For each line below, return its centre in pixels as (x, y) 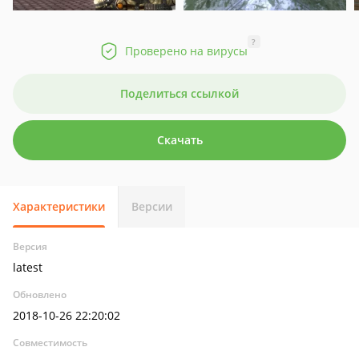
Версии (152, 206)
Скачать (179, 140)
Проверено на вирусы (186, 51)
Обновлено (40, 294)
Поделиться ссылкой (179, 93)
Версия (30, 246)
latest (28, 267)
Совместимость (50, 343)
